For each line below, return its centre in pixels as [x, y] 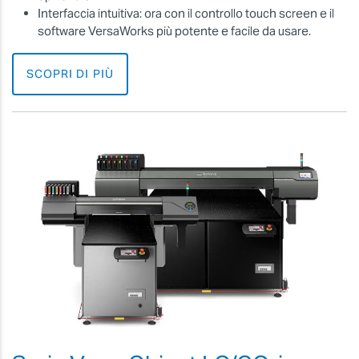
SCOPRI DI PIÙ [70, 74]
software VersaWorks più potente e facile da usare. [174, 31]
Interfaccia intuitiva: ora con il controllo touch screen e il [186, 14]
